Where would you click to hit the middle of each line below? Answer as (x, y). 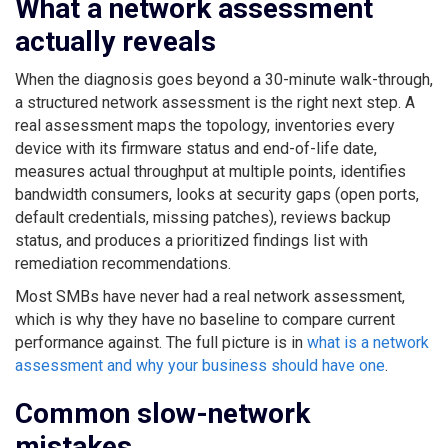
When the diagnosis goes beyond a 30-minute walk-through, (224, 79)
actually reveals (115, 41)
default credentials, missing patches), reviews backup (203, 217)
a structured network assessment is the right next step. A (215, 102)
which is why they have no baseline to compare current (205, 319)
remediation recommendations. (123, 263)
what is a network (368, 342)
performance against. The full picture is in (161, 342)
